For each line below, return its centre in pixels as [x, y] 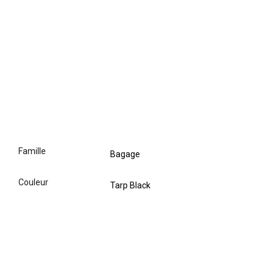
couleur [36, 182]
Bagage [125, 154]
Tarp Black [130, 185]
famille [34, 151]
